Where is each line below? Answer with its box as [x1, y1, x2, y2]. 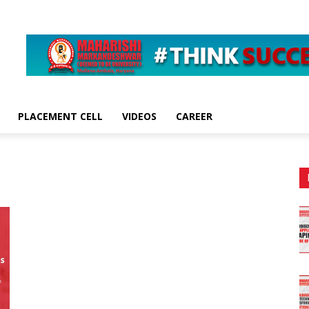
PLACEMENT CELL [18, 110, 103, 123]
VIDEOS [122, 110, 157, 123]
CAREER [176, 110, 212, 123]
